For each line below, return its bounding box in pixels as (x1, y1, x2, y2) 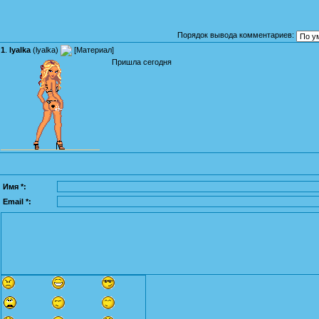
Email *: (3, 197, 31, 206)
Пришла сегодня (112, 57, 172, 66)
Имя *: (3, 182, 26, 191)
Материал (76, 45, 112, 54)
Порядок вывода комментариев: (177, 31, 294, 40)
